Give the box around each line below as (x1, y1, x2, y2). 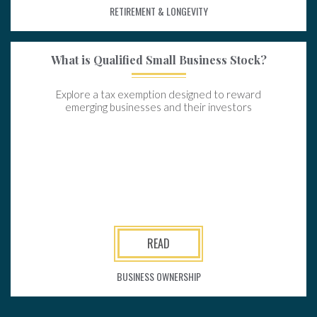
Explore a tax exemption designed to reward (56, 88, 261, 100)
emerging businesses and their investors (65, 100, 252, 113)
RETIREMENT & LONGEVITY (109, 4, 208, 18)
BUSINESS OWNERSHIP (116, 269, 201, 284)
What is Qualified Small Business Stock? (50, 52, 267, 67)
